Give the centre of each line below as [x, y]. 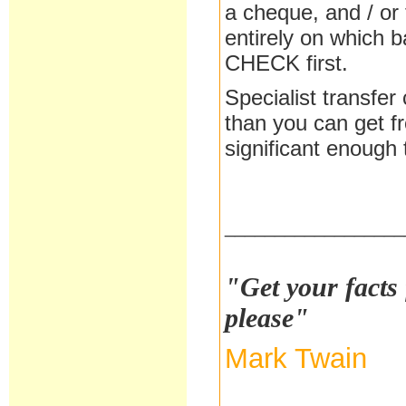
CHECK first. [290, 63]
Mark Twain [296, 358]
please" [267, 318]
